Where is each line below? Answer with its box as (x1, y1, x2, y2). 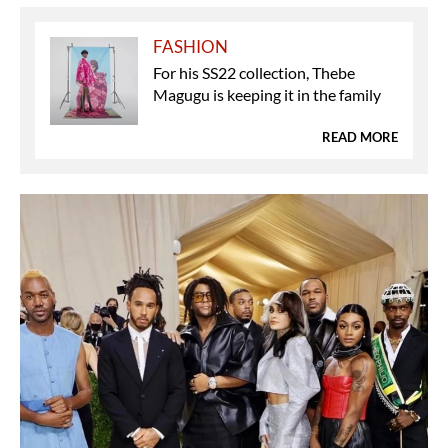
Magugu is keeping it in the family (153, 84, 382, 104)
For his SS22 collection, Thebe (153, 62, 356, 82)
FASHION (153, 35, 229, 57)
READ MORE (322, 128, 398, 145)
